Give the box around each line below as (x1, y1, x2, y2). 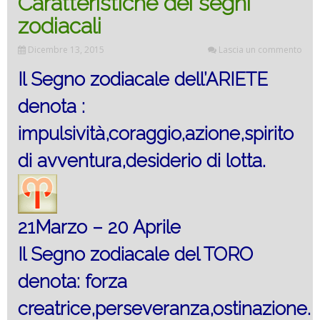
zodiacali (18, 13, 101, 39)
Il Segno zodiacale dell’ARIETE (18, 68, 268, 90)
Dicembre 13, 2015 (28, 43, 104, 56)
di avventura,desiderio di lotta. (18, 149, 266, 171)
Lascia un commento (219, 43, 302, 56)
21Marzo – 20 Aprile (18, 216, 181, 238)
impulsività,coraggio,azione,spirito (18, 122, 294, 144)
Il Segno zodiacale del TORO (18, 243, 253, 265)
